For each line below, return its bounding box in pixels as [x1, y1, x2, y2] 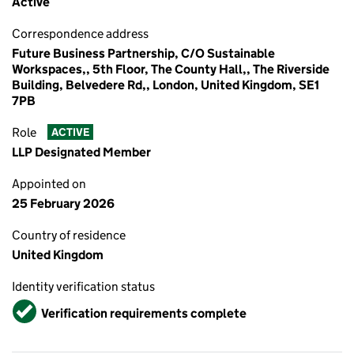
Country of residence [12, 228, 126, 243]
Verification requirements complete [41, 305, 247, 321]
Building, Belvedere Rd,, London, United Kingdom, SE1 [12, 77, 319, 92]
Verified [14, 299, 58, 314]
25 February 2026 [12, 196, 115, 211]
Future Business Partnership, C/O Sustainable [12, 46, 275, 61]
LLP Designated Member [12, 145, 151, 160]
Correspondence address [12, 26, 149, 41]
